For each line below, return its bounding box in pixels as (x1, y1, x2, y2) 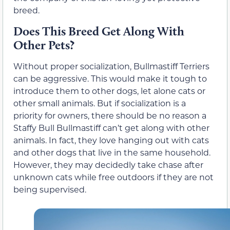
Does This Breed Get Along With (13, 23, 184, 39)
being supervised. (13, 183, 86, 195)
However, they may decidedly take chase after (13, 159, 203, 170)
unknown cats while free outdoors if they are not (13, 171, 214, 182)
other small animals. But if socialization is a (13, 97, 186, 108)
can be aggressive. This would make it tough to (13, 72, 207, 84)
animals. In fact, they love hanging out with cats (13, 134, 209, 145)
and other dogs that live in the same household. (13, 146, 210, 158)
